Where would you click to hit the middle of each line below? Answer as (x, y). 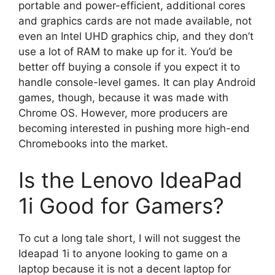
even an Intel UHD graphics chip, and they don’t (136, 36)
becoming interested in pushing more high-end (134, 128)
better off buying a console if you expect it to (129, 67)
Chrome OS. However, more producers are (123, 113)
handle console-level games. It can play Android (137, 82)
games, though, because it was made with (123, 97)
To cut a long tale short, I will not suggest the (130, 238)
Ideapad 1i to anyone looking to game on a (123, 254)
